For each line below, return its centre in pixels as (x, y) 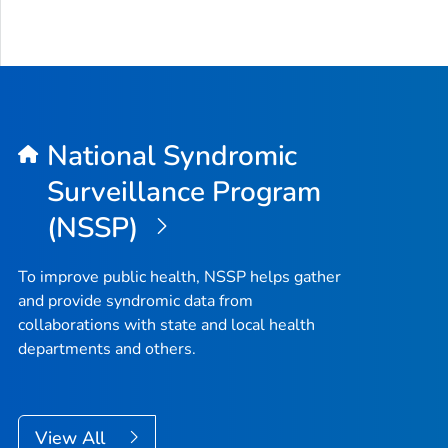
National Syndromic (172, 155)
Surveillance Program (184, 191)
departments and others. (107, 349)
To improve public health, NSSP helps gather (179, 277)
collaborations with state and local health (166, 325)
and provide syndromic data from (135, 301)
